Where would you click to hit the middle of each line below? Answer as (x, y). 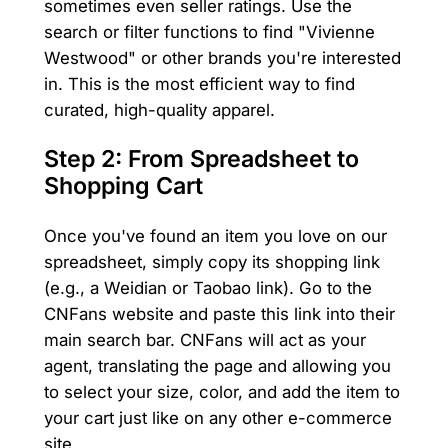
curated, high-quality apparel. (159, 109)
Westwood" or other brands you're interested (222, 57)
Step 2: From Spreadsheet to (201, 158)
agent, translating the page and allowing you (217, 366)
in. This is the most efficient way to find (199, 83)
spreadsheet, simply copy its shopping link (211, 262)
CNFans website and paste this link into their (219, 314)
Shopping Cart (123, 185)
